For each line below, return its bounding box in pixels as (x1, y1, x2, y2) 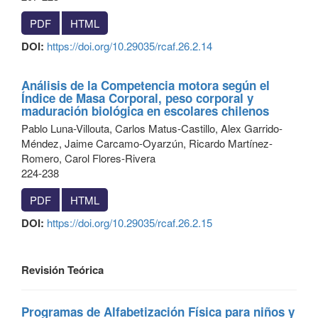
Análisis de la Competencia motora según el (21, 77, 270, 94)
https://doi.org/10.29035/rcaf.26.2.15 (47, 215, 212, 230)
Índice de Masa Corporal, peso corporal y (21, 89, 253, 106)
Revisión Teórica (21, 262, 104, 278)
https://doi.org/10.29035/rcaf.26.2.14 (47, 38, 212, 53)
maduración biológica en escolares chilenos (21, 102, 269, 119)
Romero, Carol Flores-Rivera (21, 150, 155, 165)
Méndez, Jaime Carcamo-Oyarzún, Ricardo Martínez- (21, 136, 273, 150)
